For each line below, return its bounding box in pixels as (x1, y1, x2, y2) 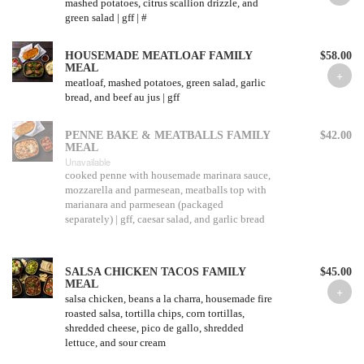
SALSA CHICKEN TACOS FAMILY (65, 266, 245, 278)
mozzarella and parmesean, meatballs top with (65, 184, 266, 196)
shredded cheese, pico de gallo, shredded (65, 322, 244, 334)
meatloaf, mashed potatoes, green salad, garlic (65, 76, 266, 89)
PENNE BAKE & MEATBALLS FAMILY (65, 129, 270, 141)
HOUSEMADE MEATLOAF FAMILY (65, 50, 252, 62)
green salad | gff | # (65, 11, 147, 24)
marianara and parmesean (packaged (65, 198, 223, 210)
